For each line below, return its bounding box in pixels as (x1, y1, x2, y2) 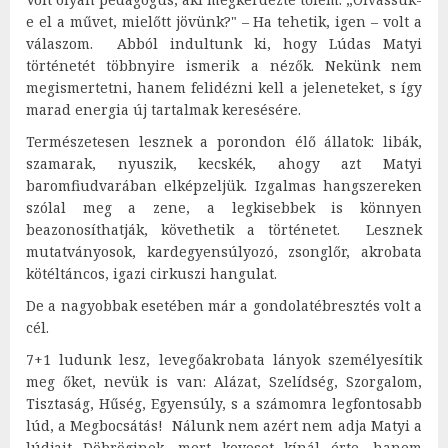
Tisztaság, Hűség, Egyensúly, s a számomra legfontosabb (26, 393, 422, 413)
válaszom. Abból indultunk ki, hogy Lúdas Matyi (26, 33, 422, 53)
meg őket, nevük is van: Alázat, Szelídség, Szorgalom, (26, 371, 422, 391)
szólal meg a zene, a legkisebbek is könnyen (26, 197, 422, 217)
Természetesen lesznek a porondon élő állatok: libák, (26, 131, 422, 151)
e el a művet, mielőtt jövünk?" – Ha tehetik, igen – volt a (26, 11, 422, 31)
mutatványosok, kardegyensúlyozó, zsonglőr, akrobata (26, 241, 422, 261)
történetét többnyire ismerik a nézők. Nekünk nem (26, 55, 422, 75)
